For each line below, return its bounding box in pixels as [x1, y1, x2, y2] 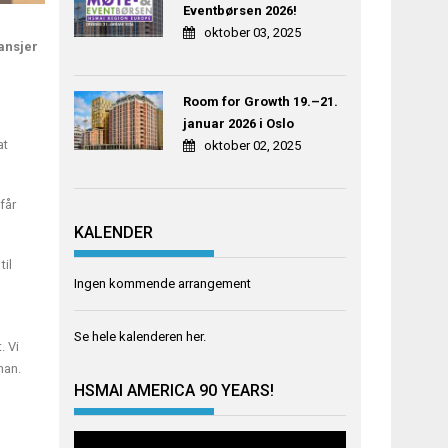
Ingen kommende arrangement [74, 275, 252, 291]
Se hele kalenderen [74, 328, 187, 344]
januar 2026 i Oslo [182, 116, 294, 132]
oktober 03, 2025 [203, 25, 301, 41]
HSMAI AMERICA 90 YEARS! [74, 381, 275, 401]
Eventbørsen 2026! [182, 3, 297, 19]
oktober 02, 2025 [203, 138, 301, 154]
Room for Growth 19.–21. [182, 94, 338, 110]
